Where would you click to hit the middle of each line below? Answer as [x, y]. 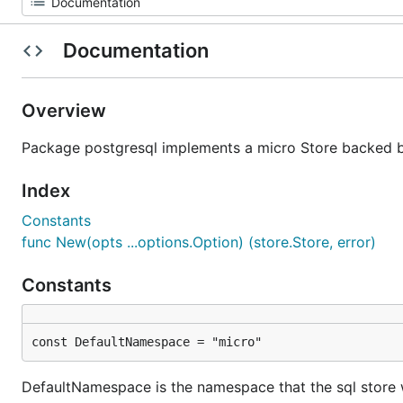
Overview [66, 111]
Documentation [135, 50]
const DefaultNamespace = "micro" [147, 342]
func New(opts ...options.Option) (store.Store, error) [199, 242]
